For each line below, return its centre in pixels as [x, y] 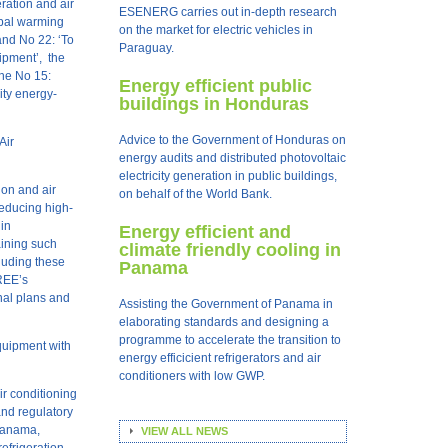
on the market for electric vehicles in [215, 30]
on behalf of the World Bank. [195, 194]
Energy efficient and [204, 232]
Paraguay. [146, 48]
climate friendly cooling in [229, 250]
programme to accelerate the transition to [229, 340]
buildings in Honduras [213, 104]
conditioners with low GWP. [191, 376]
